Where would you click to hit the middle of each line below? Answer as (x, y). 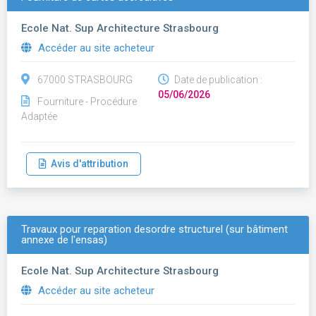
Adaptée (39, 116)
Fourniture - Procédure (87, 102)
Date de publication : (217, 80)
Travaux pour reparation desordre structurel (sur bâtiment (154, 229)
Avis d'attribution (87, 164)
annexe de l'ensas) (64, 240)
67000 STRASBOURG (85, 80)
